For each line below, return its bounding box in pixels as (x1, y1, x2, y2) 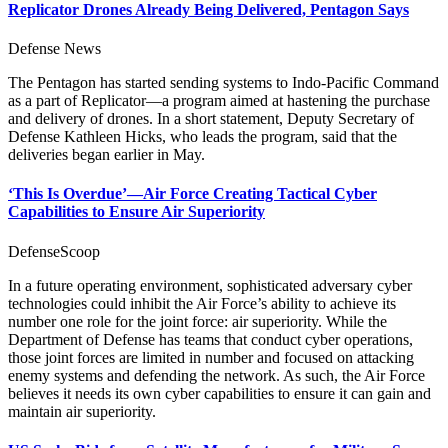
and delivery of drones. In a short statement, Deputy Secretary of (8, 110, 414, 128)
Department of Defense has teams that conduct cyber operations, (8, 330, 413, 348)
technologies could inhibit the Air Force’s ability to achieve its (8, 294, 396, 312)
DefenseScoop (8, 242, 100, 260)
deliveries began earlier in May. (8, 146, 205, 164)
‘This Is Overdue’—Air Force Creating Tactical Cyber (8, 185, 377, 203)
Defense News (8, 40, 101, 58)
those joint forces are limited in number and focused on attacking (8, 348, 414, 366)
